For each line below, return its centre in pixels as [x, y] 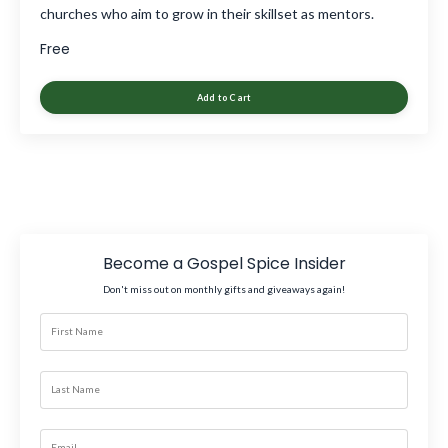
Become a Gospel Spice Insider [224, 263]
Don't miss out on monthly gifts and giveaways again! [224, 288]
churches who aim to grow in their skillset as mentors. [207, 13]
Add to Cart [224, 97]
